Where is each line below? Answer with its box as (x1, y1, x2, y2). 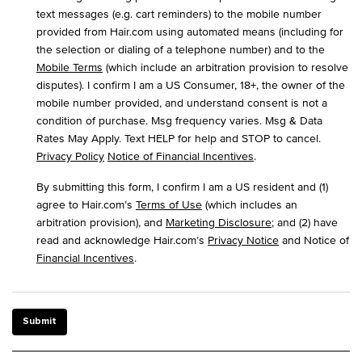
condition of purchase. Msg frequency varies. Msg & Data (36, 112, 322, 128)
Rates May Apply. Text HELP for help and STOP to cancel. (36, 130, 321, 146)
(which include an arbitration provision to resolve (103, 59, 348, 75)
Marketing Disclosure (166, 214, 271, 230)
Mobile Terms (36, 59, 103, 75)
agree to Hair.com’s (36, 196, 136, 213)
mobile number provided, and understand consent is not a (36, 95, 327, 111)
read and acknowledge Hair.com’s (36, 232, 208, 248)
